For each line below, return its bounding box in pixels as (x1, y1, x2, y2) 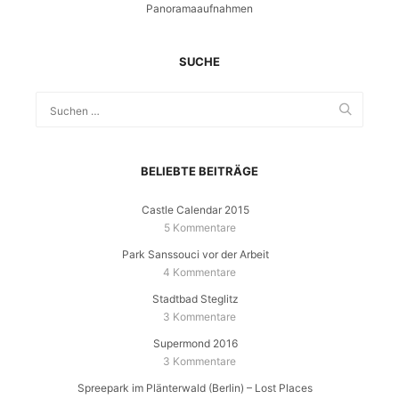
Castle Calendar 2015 (141, 203, 249, 217)
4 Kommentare (163, 265, 236, 280)
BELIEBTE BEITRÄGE (141, 164, 258, 179)
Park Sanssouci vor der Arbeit (121, 248, 269, 262)
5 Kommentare (163, 221, 236, 235)
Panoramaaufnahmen (146, 2, 253, 16)
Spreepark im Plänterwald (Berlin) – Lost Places (77, 381, 313, 395)
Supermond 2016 (152, 337, 238, 351)
